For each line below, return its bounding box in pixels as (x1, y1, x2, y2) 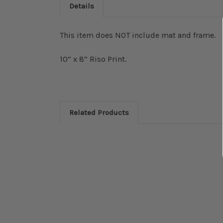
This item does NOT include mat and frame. (60, 30, 216, 40)
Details (69, 1, 94, 10)
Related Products (69, 108, 129, 117)
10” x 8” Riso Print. (60, 54, 126, 64)
